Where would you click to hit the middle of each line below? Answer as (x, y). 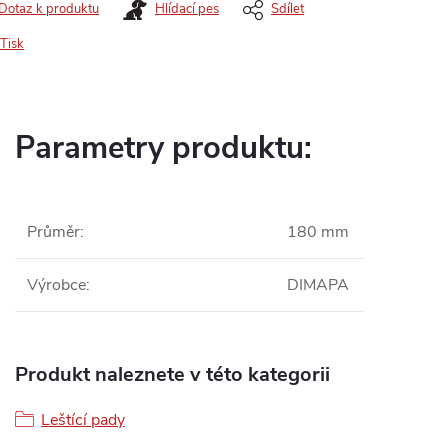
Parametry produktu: (163, 148)
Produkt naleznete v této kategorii (172, 374)
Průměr (53, 232)
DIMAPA (318, 285)
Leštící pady (83, 420)
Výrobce (56, 285)
